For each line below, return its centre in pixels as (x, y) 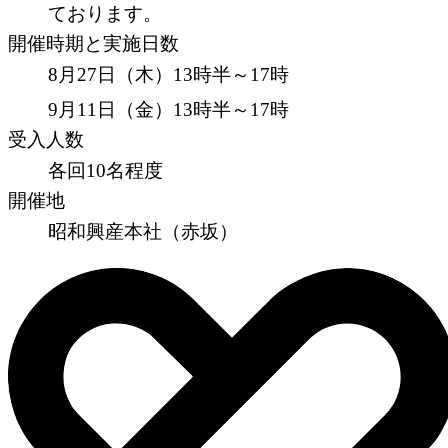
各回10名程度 (105, 171)
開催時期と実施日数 (93, 44)
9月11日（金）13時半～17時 (168, 110)
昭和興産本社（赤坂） (143, 232)
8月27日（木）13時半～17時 (168, 75)
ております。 (105, 14)
